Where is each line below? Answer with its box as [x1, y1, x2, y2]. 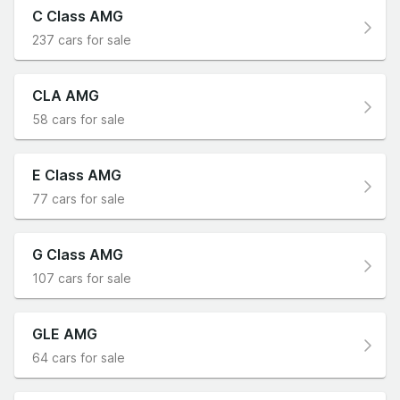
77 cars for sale [32, 191, 125, 207]
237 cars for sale [32, 32, 131, 48]
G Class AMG [32, 246, 123, 264]
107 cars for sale [32, 271, 131, 287]
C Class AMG [32, 7, 123, 26]
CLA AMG [32, 87, 99, 105]
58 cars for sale [32, 112, 125, 128]
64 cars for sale [32, 350, 125, 366]
